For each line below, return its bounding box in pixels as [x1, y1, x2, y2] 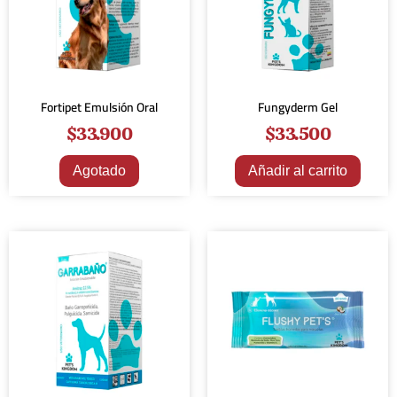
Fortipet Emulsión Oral [41, 96, 158, 119]
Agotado [73, 163, 126, 178]
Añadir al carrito [248, 163, 347, 178]
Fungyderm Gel [258, 96, 338, 119]
